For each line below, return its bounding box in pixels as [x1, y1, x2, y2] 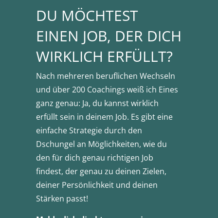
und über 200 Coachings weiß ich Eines [36, 84, 178, 95]
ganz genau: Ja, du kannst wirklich [36, 98, 159, 109]
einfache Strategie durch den [36, 125, 142, 136]
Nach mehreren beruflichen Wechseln [36, 71, 175, 82]
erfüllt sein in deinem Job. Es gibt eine [36, 111, 173, 123]
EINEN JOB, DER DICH [36, 26, 182, 46]
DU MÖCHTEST [36, 5, 138, 26]
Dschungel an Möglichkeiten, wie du [36, 139, 167, 150]
